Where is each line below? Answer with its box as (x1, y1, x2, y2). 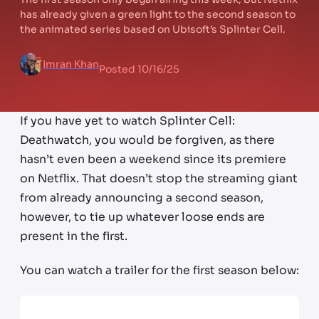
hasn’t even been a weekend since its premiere (20, 152, 286, 167)
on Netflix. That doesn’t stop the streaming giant (20, 171, 298, 186)
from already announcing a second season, (20, 190, 263, 205)
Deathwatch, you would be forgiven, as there (20, 132, 275, 147)
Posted (99, 62, 137, 75)
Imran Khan (43, 57, 99, 70)
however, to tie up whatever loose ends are (20, 209, 265, 224)
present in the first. (20, 229, 127, 244)
